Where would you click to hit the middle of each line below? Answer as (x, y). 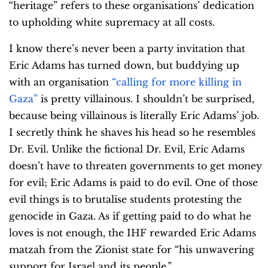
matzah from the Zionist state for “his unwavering (132, 250)
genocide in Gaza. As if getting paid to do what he (130, 216)
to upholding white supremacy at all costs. (112, 22)
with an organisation (60, 82)
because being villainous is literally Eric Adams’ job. (134, 116)
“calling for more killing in (177, 82)
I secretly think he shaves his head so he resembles (132, 133)
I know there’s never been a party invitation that (127, 49)
